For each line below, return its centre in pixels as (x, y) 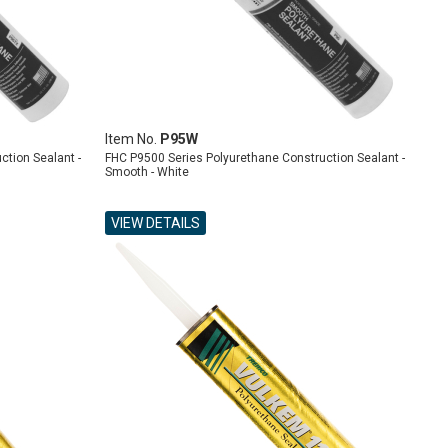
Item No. (133, 139)
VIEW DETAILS (156, 223)
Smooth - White (147, 172)
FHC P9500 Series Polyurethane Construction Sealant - (255, 158)
